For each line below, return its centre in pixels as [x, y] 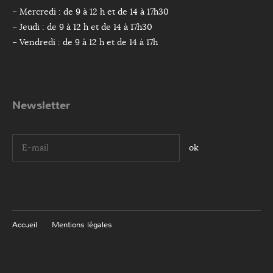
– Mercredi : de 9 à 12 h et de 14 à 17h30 [90, 11]
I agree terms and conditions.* [80, 158]
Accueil [25, 224]
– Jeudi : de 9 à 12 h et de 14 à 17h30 [82, 27]
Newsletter [41, 105]
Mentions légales [82, 224]
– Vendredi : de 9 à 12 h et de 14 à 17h [85, 42]
